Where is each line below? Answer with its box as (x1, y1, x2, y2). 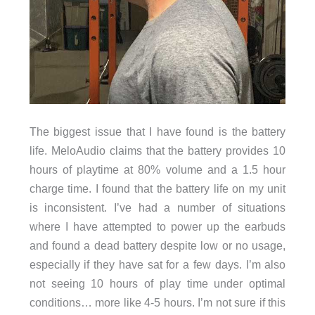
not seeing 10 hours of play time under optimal (29, 277, 286, 290)
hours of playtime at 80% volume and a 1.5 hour (29, 163, 286, 176)
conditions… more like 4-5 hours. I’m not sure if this (29, 296, 286, 309)
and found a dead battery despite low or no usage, (29, 239, 286, 252)
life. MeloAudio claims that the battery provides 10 (29, 144, 286, 157)
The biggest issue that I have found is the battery (29, 125, 286, 139)
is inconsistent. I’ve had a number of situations (29, 201, 286, 214)
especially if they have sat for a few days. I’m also (29, 258, 286, 271)
